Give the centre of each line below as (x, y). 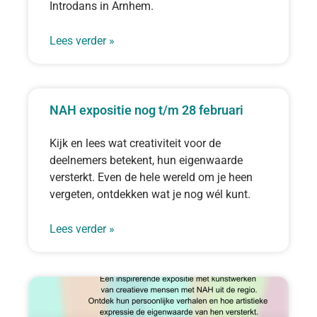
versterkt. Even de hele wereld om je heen (151, 177)
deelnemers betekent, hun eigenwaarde (146, 160)
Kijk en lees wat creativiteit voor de (135, 143)
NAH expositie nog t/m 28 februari (146, 110)
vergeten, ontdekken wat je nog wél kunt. (150, 194)
